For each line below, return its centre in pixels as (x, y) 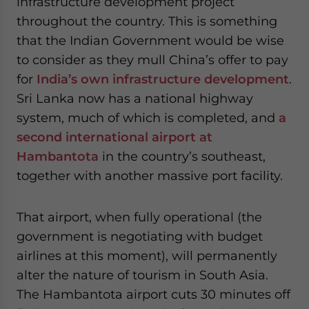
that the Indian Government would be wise (150, 40)
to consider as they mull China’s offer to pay (152, 60)
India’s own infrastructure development (163, 79)
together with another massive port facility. (150, 176)
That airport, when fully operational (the (139, 217)
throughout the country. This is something (147, 21)
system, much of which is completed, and (148, 118)
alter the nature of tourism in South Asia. (142, 275)
